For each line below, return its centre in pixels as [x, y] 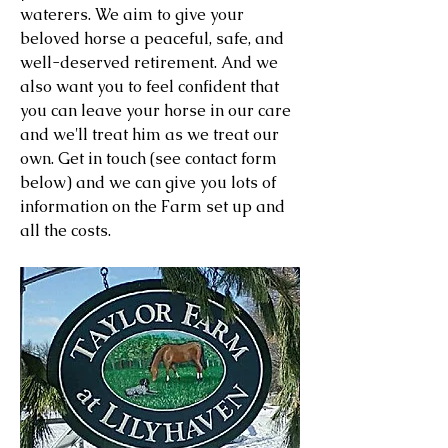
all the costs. [65, 230]
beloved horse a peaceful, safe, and [152, 38]
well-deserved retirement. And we [149, 62]
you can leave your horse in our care [155, 110]
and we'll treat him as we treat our [149, 134]
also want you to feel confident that [149, 86]
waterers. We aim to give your [132, 14]
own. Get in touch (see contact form [148, 158]
